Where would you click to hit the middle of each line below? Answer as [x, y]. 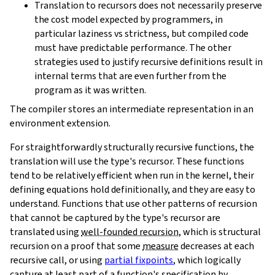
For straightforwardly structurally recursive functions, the [132, 147]
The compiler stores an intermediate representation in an [132, 109]
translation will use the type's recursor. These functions [127, 161]
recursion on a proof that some [76, 246]
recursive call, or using [57, 260]
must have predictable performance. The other [133, 48]
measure [161, 246]
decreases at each [216, 246]
